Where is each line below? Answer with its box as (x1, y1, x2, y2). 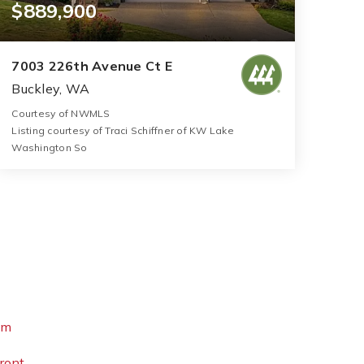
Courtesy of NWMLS (11, 106, 110, 119)
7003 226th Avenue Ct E (11, 57, 172, 74)
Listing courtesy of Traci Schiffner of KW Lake (11, 123, 234, 136)
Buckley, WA (11, 80, 89, 97)
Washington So (11, 141, 88, 154)
